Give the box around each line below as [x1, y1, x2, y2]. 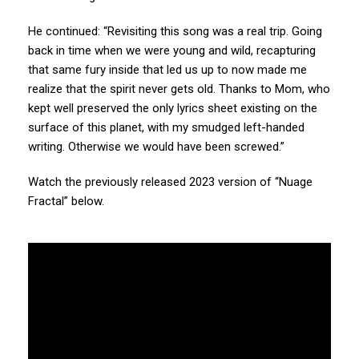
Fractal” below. [28, 194, 104, 209]
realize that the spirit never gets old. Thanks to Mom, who [28, 82, 330, 97]
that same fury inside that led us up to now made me [28, 63, 307, 78]
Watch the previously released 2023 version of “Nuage [28, 175, 313, 190]
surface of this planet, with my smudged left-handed [28, 120, 305, 135]
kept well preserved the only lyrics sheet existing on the [28, 101, 317, 116]
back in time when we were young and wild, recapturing [28, 43, 316, 58]
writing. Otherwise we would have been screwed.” [28, 139, 284, 155]
